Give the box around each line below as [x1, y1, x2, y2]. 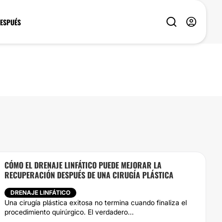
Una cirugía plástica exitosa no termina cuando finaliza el [4, 198, 187, 207]
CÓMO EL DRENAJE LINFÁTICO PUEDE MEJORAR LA [4, 159, 162, 171]
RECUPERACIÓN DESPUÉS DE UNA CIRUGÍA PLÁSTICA [4, 169, 173, 181]
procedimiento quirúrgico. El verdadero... [4, 208, 134, 216]
